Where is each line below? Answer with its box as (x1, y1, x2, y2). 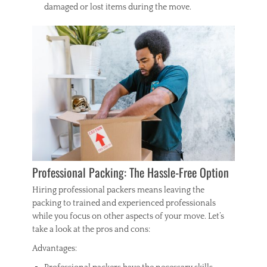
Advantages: (32, 243, 77, 253)
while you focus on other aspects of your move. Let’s (32, 211, 224, 221)
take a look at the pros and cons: (32, 224, 150, 234)
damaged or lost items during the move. (44, 2, 191, 12)
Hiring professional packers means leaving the (32, 185, 204, 195)
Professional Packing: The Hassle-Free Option (32, 163, 229, 181)
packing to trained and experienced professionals (32, 198, 216, 208)
